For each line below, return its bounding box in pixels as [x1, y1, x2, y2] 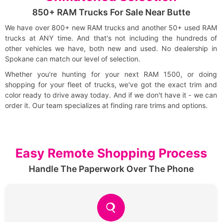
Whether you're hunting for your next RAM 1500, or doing [5, 70, 217, 79]
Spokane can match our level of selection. [5, 55, 140, 63]
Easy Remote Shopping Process [15, 146, 207, 161]
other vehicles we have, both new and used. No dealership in [5, 44, 217, 53]
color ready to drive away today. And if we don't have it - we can [5, 91, 217, 100]
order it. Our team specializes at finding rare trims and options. [5, 101, 208, 110]
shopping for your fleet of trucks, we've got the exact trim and [5, 80, 217, 89]
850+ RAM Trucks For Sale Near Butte [32, 7, 190, 18]
